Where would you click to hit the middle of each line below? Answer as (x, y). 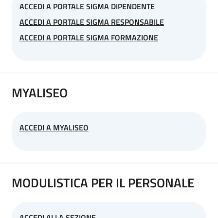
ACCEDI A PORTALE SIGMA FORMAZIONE (89, 37)
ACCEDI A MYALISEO (54, 127)
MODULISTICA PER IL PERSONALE (103, 182)
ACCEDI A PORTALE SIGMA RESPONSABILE (92, 22)
